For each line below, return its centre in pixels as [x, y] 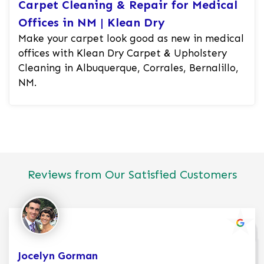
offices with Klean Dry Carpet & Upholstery [123, 53]
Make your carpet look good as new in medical [131, 39]
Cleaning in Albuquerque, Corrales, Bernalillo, [128, 68]
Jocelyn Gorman [58, 256]
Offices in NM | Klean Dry [92, 23]
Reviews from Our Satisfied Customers [132, 175]
